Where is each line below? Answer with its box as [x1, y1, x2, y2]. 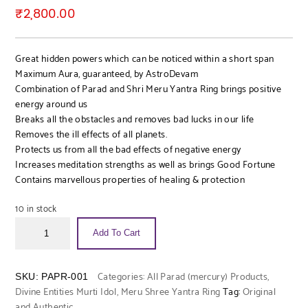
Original [242, 284, 276, 300]
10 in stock [15, 201, 57, 217]
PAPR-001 [41, 270, 89, 282]
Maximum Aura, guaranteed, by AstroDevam [15, 66, 199, 82]
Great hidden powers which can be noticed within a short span [15, 51, 274, 67]
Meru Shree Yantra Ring [120, 284, 221, 300]
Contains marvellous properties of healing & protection [15, 172, 245, 188]
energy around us [15, 96, 88, 113]
